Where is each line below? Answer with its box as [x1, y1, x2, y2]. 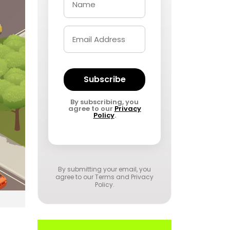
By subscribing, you [70, 97, 139, 107]
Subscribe [83, 73, 126, 85]
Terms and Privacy [95, 172, 154, 181]
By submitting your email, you [58, 165, 151, 174]
